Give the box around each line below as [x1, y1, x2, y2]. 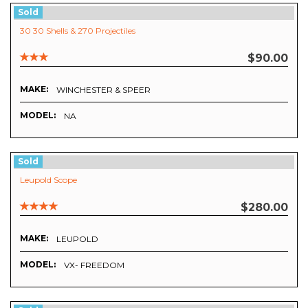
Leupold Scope [20, 174, 77, 185]
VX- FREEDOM [64, 260, 124, 271]
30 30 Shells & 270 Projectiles [20, 25, 135, 36]
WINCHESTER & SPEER [56, 84, 151, 95]
